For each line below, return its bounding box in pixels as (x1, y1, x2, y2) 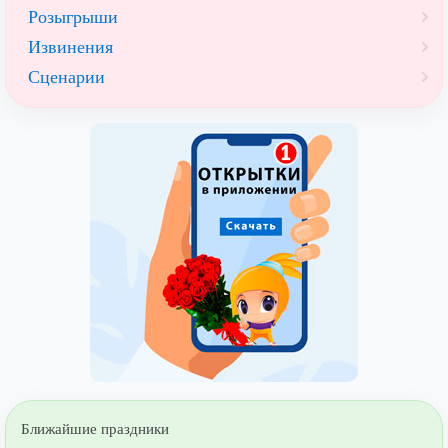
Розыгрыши (28, 6, 118, 27)
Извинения (28, 36, 113, 57)
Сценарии (28, 66, 105, 87)
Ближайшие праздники (21, 420, 169, 437)
